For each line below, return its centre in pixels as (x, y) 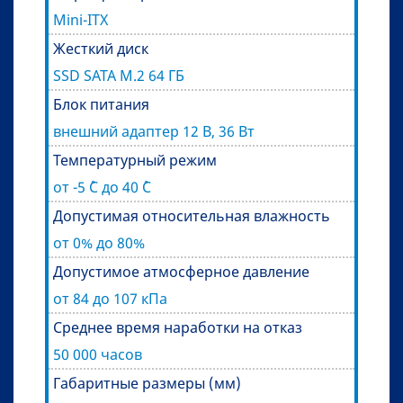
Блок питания (101, 105)
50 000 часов (98, 355)
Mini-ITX (81, 20)
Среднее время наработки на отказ (178, 328)
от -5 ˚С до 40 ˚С (102, 188)
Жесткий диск (101, 49)
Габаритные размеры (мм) (147, 384)
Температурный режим (135, 161)
